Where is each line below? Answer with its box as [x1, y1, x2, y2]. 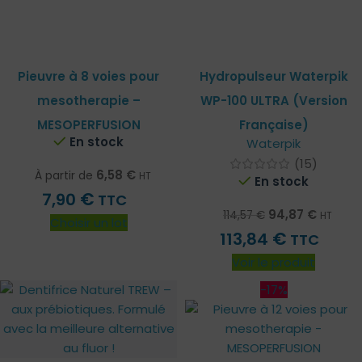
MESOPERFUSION [36, 116, 141, 134]
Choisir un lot [49, 214, 128, 232]
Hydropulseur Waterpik [199, 68, 348, 86]
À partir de [34, 167, 93, 184]
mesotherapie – [36, 92, 141, 110]
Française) [238, 116, 309, 134]
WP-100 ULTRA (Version [200, 92, 347, 110]
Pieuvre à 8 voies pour [18, 68, 159, 86]
